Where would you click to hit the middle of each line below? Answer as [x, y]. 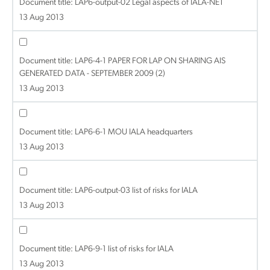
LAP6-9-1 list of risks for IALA [124, 249]
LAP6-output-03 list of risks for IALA [136, 191]
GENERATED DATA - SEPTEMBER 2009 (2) [92, 74]
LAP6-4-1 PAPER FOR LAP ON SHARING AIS [150, 61]
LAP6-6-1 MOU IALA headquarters [134, 132]
